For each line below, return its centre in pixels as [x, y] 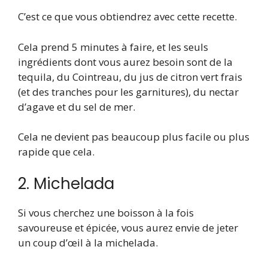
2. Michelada [66, 183]
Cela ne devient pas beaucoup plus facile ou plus [134, 137]
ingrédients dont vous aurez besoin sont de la [125, 62]
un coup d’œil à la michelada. [88, 242]
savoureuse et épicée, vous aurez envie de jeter [128, 227]
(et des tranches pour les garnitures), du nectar [128, 92]
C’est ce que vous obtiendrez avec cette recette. [127, 17]
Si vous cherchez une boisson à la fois [106, 212]
